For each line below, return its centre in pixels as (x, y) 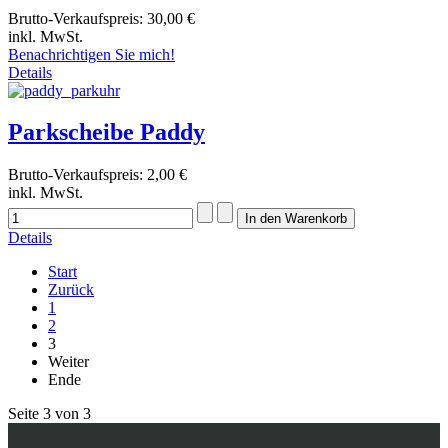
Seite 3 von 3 (49, 414)
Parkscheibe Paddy (106, 132)
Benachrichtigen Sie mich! (91, 54)
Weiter (68, 362)
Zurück (71, 290)
